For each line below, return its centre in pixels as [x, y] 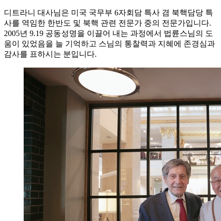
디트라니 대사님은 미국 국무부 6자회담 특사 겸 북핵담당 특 [109, 12]
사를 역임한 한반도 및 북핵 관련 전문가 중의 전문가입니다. [108, 23]
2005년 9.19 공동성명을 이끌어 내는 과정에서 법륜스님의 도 [109, 33]
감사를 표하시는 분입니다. [50, 54]
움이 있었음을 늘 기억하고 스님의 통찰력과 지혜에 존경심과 [110, 43]
